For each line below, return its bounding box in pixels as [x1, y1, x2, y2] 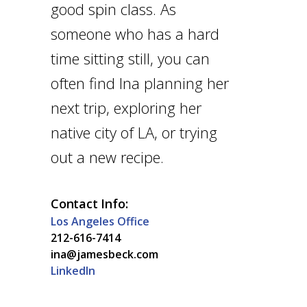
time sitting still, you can [51, 47, 210, 69]
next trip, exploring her [51, 97, 201, 118]
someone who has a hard [51, 23, 219, 44]
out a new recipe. [51, 146, 164, 167]
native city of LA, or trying [51, 121, 217, 143]
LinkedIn [51, 262, 95, 278]
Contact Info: [51, 195, 128, 212]
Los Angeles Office [51, 213, 149, 229]
